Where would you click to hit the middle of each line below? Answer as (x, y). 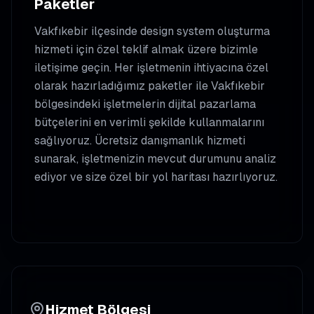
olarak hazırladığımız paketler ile (123, 86)
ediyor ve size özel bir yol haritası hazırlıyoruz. (156, 177)
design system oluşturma (205, 31)
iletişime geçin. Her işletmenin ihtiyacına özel (151, 68)
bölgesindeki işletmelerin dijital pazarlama (145, 104)
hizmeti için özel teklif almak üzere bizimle (146, 49)
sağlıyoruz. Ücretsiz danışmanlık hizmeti (140, 141)
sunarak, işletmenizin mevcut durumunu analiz (155, 159)
